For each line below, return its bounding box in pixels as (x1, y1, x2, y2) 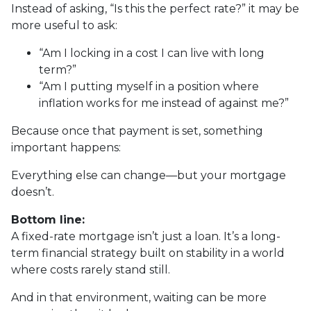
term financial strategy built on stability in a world (11, 246, 285, 260)
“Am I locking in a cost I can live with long (39, 47, 264, 60)
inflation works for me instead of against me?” (39, 96, 289, 110)
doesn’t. (11, 185, 54, 199)
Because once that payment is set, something (11, 124, 263, 137)
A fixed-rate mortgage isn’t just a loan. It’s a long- (11, 230, 280, 243)
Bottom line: (11, 213, 85, 226)
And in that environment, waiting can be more (11, 291, 267, 304)
